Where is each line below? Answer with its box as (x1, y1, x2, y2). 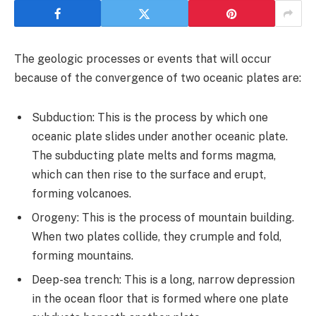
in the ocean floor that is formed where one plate (32, 291, 288, 305)
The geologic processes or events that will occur (14, 52, 272, 66)
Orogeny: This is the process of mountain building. (32, 210, 294, 224)
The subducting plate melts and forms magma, (32, 148, 276, 162)
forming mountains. (32, 248, 133, 262)
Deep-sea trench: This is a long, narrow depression (32, 272, 295, 286)
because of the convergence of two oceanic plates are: (14, 71, 301, 85)
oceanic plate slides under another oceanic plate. (32, 129, 288, 143)
